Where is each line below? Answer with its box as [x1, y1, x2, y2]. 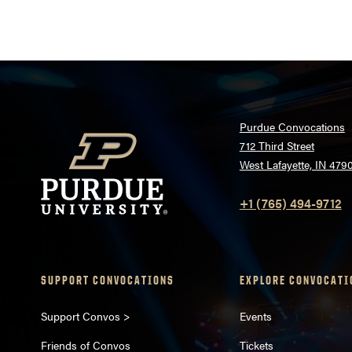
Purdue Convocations [239, 119, 345, 135]
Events [239, 307, 272, 324]
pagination [65, 12, 207, 53]
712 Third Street [239, 137, 314, 154]
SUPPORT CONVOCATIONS [41, 273, 174, 288]
